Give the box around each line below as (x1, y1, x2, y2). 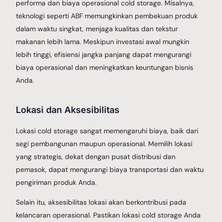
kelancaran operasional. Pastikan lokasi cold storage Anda (16, 210, 201, 220)
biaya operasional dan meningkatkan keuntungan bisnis (16, 62, 194, 72)
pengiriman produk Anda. (16, 177, 97, 187)
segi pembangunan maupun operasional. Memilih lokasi (16, 139, 193, 148)
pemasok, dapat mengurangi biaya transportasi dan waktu (16, 165, 204, 174)
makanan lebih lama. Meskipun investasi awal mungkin (16, 37, 190, 46)
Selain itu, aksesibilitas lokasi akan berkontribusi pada (16, 197, 187, 207)
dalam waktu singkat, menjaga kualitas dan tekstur (16, 24, 178, 33)
